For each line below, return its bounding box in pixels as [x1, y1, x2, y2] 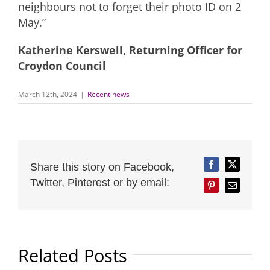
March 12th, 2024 [18, 89, 77, 99]
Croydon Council [18, 58, 106, 73]
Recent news [87, 89, 130, 99]
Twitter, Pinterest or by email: [30, 176, 169, 189]
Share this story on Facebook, [30, 160, 174, 173]
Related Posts [18, 243, 127, 268]
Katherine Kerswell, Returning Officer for [18, 42, 242, 57]
